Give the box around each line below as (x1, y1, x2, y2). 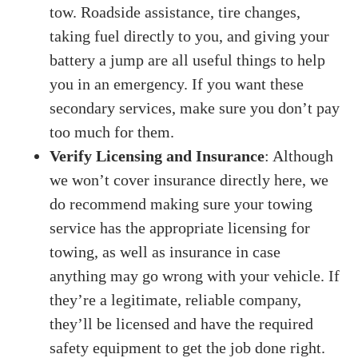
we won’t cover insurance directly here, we (50, 171, 329, 189)
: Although (265, 147, 334, 165)
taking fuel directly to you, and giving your (50, 27, 330, 45)
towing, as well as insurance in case (50, 243, 281, 261)
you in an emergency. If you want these (50, 75, 304, 93)
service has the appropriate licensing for (50, 219, 311, 237)
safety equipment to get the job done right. (50, 339, 326, 356)
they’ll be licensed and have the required (50, 315, 314, 332)
